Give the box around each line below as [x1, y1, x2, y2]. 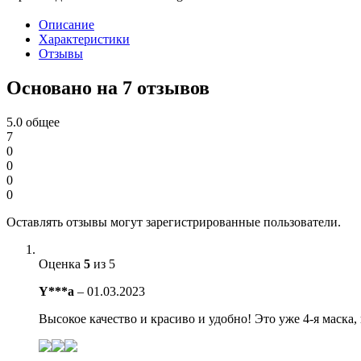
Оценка [39, 256, 84, 271]
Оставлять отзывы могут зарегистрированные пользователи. [6, 214, 341, 229]
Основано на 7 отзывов [6, 77, 210, 98]
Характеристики [39, 31, 130, 46]
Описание [39, 17, 94, 31]
